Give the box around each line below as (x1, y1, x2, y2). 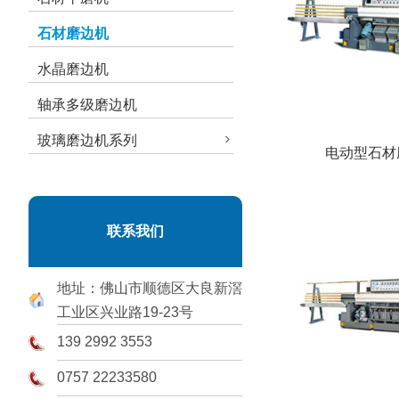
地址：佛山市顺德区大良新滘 (57, 281, 242, 296)
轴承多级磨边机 (37, 97, 137, 112)
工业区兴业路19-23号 (57, 305, 193, 320)
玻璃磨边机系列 (37, 133, 137, 148)
